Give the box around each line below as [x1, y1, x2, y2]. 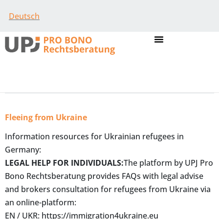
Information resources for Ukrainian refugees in [5, 131, 184, 142]
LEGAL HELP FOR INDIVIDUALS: [5, 157, 124, 168]
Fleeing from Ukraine [5, 111, 87, 123]
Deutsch [9, 10, 40, 22]
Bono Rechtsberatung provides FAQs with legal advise [5, 170, 203, 181]
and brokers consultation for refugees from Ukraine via [5, 183, 211, 195]
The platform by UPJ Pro [124, 157, 213, 168]
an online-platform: [5, 197, 76, 208]
